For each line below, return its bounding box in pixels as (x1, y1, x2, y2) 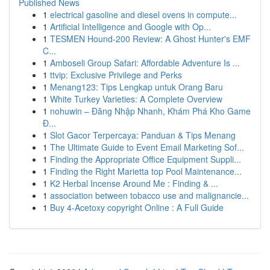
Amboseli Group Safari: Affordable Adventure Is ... (50, 57, 240, 69)
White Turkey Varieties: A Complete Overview (50, 93, 222, 105)
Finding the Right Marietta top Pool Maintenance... (50, 165, 242, 177)
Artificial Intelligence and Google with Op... (50, 20, 211, 33)
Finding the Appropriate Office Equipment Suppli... (50, 153, 241, 165)
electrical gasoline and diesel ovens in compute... (50, 8, 237, 20)
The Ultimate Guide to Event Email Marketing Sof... (50, 141, 244, 153)
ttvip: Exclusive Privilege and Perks (50, 69, 182, 81)
